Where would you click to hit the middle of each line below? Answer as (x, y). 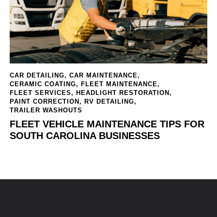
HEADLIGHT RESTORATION (123, 93)
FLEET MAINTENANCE (119, 84)
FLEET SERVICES (40, 93)
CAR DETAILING (37, 76)
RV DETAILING (109, 102)
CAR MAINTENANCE (103, 76)
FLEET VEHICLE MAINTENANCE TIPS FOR (107, 124)
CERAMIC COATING (43, 84)
